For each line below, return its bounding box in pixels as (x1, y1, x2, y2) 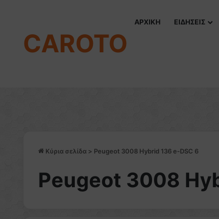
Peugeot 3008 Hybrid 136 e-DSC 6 (94, 147, 198, 155)
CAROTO (23, 29, 128, 58)
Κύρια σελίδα (44, 147, 87, 155)
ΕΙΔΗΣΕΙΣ (174, 18, 205, 26)
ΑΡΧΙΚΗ (134, 18, 160, 26)
